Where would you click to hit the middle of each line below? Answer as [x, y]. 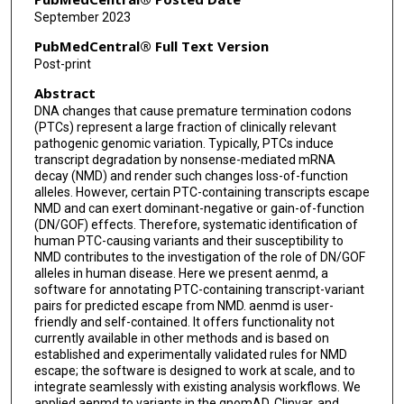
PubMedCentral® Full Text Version [151, 46]
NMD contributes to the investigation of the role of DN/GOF [199, 257]
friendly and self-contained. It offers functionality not [184, 321]
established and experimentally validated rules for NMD [190, 354]
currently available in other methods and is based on [181, 338]
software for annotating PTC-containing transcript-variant [199, 289]
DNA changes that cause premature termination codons [193, 110]
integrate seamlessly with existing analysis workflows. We [197, 386]
